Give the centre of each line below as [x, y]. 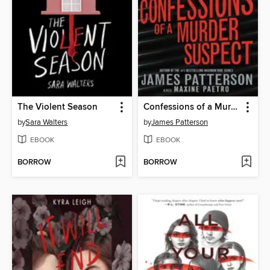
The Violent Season [58, 108]
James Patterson [180, 123]
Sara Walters [47, 123]
